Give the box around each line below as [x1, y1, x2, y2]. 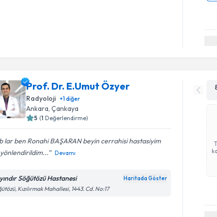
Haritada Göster [124, 174, 168, 182]
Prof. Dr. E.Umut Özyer [26, 79, 130, 92]
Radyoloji [26, 93, 56, 103]
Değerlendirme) [45, 114, 89, 122]
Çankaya [51, 104, 79, 113]
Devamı [55, 149, 76, 156]
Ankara [26, 104, 49, 113]
